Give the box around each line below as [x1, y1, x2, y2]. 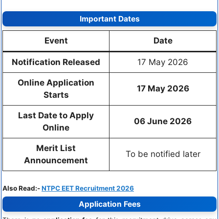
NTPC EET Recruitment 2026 [42, 184, 134, 192]
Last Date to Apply [18, 110, 94, 121]
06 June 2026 [134, 116, 192, 127]
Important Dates [79, 14, 140, 24]
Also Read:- [2, 184, 42, 192]
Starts [43, 90, 69, 100]
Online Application [18, 78, 94, 88]
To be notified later [125, 149, 200, 159]
